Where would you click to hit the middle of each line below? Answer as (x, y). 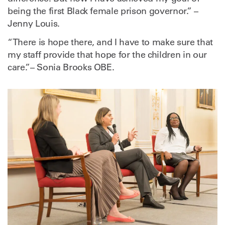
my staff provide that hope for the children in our (107, 54)
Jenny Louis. (34, 23)
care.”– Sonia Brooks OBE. (61, 67)
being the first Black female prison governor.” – (103, 11)
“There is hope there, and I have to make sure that (110, 42)
